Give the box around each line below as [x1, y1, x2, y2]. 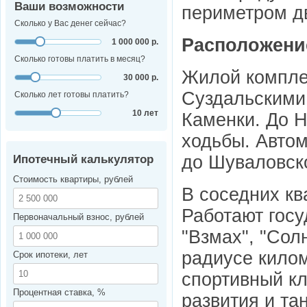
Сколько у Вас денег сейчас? [14, 19, 126, 29]
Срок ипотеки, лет [13, 249, 88, 260]
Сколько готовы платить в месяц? [14, 54, 145, 64]
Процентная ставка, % [13, 287, 106, 298]
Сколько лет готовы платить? [14, 90, 129, 100]
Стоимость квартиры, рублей [13, 174, 133, 185]
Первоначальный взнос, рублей [13, 212, 144, 223]
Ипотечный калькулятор [13, 153, 153, 167]
